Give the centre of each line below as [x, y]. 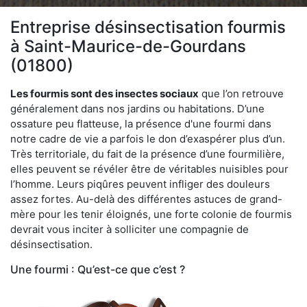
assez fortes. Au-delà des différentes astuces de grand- [146, 199]
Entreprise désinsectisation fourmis [148, 27]
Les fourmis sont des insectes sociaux [105, 93]
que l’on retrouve [241, 93]
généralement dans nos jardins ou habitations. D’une [137, 108]
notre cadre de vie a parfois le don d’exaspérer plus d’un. [148, 138]
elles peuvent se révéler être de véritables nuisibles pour [149, 169]
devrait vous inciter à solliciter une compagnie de [130, 229]
